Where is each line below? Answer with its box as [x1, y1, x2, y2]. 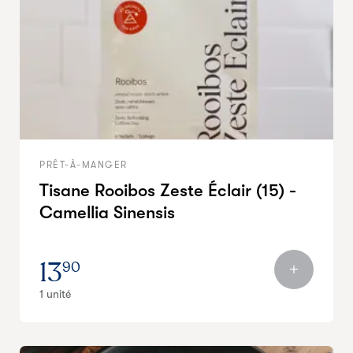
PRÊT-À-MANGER [39, 159, 128, 170]
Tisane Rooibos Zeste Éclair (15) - [39, 180, 296, 200]
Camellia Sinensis [39, 203, 175, 222]
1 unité [39, 288, 71, 300]
